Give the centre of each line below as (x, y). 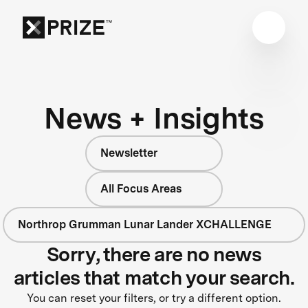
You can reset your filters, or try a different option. (154, 298)
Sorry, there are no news (154, 254)
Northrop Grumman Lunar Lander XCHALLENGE (144, 224)
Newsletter (129, 153)
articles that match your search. (154, 277)
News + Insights (154, 118)
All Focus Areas (141, 188)
